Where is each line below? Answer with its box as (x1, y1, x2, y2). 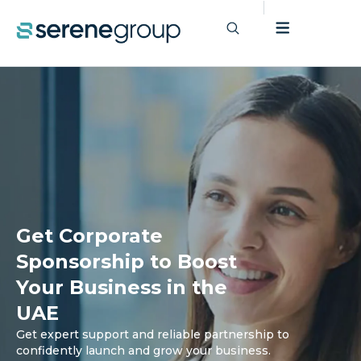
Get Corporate (16, 223, 163, 247)
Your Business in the (16, 275, 227, 299)
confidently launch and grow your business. (16, 342, 271, 358)
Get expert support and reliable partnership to (16, 326, 289, 342)
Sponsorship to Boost (16, 249, 237, 273)
